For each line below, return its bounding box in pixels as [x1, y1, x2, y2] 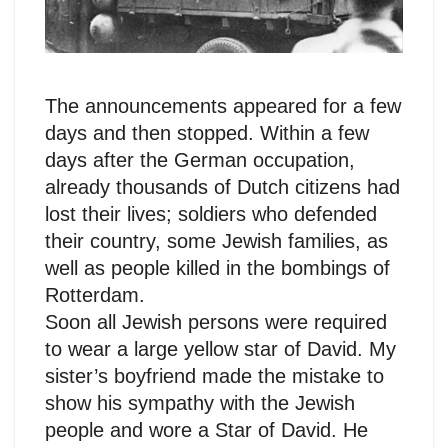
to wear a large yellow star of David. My [45, 337, 396, 360]
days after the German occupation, [45, 148, 355, 171]
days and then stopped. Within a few [45, 121, 369, 144]
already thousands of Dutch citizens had [45, 175, 400, 198]
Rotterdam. [45, 283, 145, 306]
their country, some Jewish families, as [45, 229, 388, 252]
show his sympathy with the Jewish [45, 391, 355, 414]
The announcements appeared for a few [45, 94, 401, 117]
